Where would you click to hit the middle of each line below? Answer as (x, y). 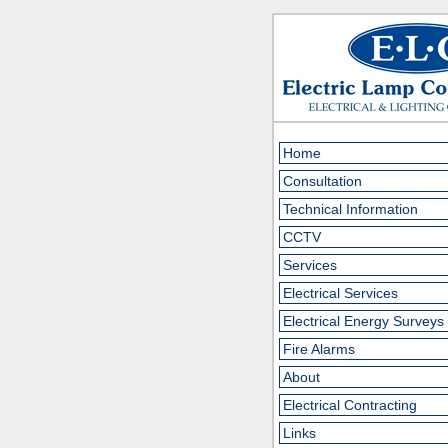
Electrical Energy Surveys (363, 321)
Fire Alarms (319, 349)
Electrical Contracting (350, 405)
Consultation (322, 181)
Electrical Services (340, 293)
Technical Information (350, 209)
